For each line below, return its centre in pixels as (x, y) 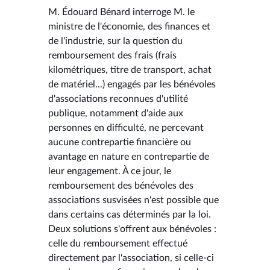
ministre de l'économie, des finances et (129, 26)
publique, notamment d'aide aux (116, 113)
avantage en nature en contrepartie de (129, 156)
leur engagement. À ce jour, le (110, 171)
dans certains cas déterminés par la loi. (130, 214)
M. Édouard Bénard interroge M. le (121, 12)
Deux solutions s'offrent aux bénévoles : (132, 229)
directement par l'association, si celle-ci (131, 258)
